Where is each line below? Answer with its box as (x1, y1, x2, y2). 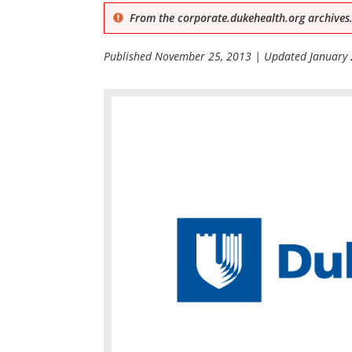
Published (104, 49, 155, 64)
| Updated (251, 49, 310, 64)
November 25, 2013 (155, 49, 251, 64)
